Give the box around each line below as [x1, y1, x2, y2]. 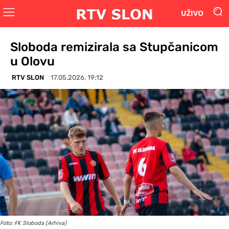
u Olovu [10, 54, 55, 68]
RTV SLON [12, 73, 44, 81]
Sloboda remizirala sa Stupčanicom [10, 39, 218, 54]
